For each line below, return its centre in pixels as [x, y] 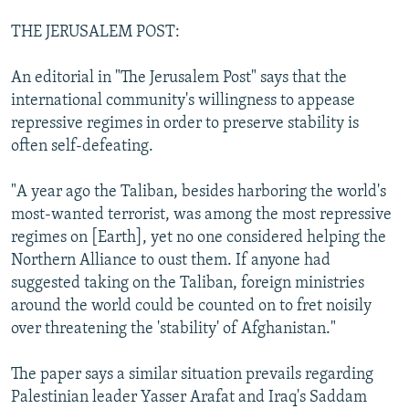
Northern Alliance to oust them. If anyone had [171, 260]
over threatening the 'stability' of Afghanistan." [173, 329]
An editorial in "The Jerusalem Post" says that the [179, 78]
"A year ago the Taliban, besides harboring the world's [199, 192]
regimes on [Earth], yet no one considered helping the [199, 237]
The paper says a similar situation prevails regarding [192, 374]
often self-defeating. [82, 146]
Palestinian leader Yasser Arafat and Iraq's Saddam [189, 397]
